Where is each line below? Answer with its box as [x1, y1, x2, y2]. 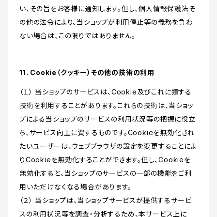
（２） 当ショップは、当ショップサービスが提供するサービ [19, 196, 192, 205]
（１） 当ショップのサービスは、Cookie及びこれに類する [19, 88, 192, 96]
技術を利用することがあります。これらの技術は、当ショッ [19, 101, 194, 110]
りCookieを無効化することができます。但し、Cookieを [19, 155, 191, 164]
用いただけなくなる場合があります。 [19, 183, 132, 191]
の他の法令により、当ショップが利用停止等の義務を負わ [19, 18, 193, 27]
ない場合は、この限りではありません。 [19, 31, 136, 40]
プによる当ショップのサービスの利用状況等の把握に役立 [19, 115, 196, 124]
